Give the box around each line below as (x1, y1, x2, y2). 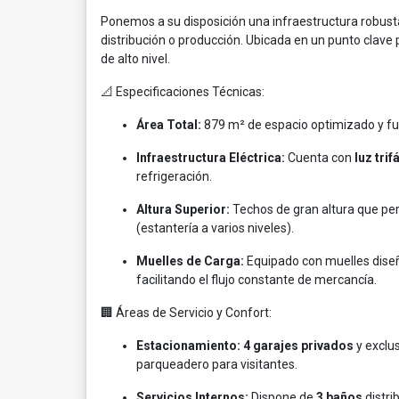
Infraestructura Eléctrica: (136, 151, 285, 165)
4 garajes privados (243, 338, 354, 353)
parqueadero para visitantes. (136, 357, 297, 371)
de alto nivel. (101, 52, 170, 66)
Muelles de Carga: (136, 254, 244, 268)
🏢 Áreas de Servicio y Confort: (101, 305, 272, 320)
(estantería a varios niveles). (136, 221, 294, 235)
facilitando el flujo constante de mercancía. (136, 273, 377, 287)
